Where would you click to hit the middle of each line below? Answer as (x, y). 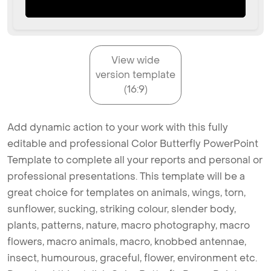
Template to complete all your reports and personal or (135, 160)
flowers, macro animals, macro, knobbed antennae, (127, 242)
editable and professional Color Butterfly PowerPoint (133, 144)
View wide (135, 60)
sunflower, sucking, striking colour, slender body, (122, 209)
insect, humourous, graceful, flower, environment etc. (132, 258)
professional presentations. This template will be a (126, 177)
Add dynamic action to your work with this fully (118, 128)
